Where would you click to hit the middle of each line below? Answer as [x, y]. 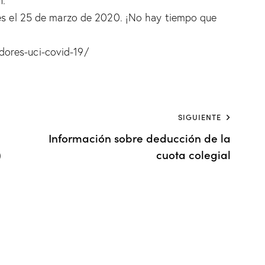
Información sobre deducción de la [140, 137]
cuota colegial [194, 154]
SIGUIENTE [200, 117]
